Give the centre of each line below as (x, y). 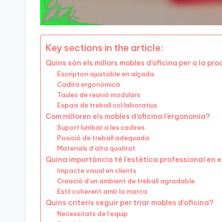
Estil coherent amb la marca (102, 192)
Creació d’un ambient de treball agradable (126, 181)
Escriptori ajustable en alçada (105, 74)
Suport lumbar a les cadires (101, 128)
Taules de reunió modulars (98, 95)
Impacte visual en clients (96, 171)
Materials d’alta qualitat (96, 148)
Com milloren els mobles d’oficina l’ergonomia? (128, 117)
